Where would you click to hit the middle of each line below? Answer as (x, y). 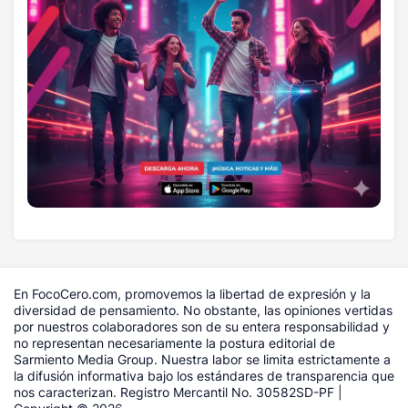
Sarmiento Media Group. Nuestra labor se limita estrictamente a (202, 359)
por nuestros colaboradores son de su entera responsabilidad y (202, 326)
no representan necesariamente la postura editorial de (174, 342)
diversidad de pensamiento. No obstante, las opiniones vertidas (203, 310)
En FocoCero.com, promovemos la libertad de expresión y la (192, 293)
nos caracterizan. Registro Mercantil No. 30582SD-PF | (178, 392)
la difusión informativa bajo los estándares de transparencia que (204, 375)
